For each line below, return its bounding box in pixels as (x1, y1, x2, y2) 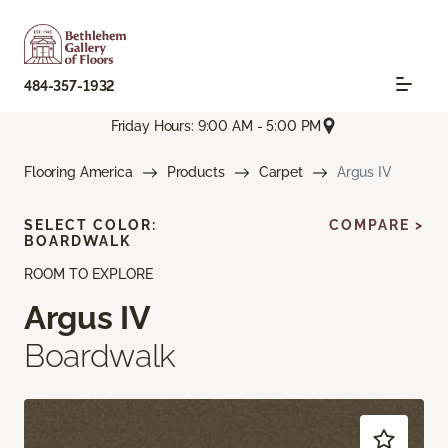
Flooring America (24, 164, 133, 181)
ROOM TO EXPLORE (24, 266, 153, 283)
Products (166, 164, 225, 181)
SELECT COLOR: (24, 217, 157, 234)
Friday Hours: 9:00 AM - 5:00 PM (110, 117, 322, 134)
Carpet (258, 164, 303, 181)
